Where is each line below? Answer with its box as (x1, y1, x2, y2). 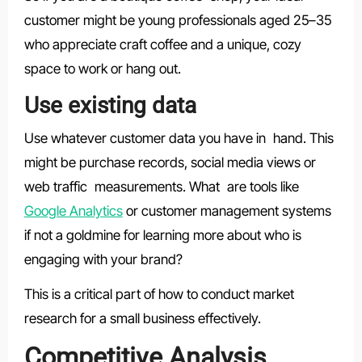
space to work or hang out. (23, 61, 181, 78)
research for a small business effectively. (23, 309, 261, 326)
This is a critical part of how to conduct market (23, 285, 294, 302)
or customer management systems (122, 202, 331, 219)
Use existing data (23, 92, 196, 120)
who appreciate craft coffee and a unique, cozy (23, 36, 301, 53)
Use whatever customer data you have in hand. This (23, 129, 334, 146)
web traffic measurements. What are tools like (23, 178, 299, 195)
